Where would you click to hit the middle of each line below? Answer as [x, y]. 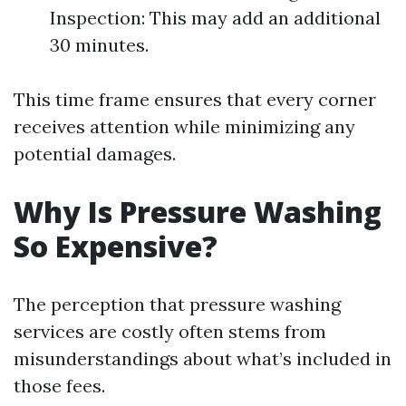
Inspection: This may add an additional [215, 18]
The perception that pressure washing [177, 304]
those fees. [59, 386]
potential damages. [95, 154]
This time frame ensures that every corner [195, 99]
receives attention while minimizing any [184, 126]
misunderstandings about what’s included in [203, 358]
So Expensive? [116, 246]
